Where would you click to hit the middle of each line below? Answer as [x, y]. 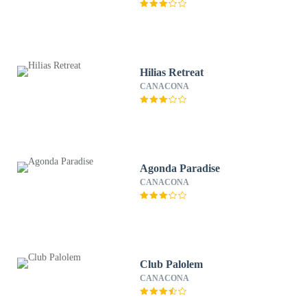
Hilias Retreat [172, 72]
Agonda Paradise [180, 168]
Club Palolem [172, 264]
